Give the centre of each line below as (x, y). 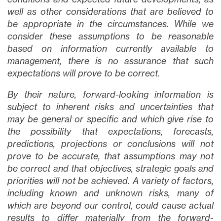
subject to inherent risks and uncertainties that (110, 107)
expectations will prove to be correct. (84, 73)
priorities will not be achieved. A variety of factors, (110, 181)
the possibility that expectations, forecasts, (110, 131)
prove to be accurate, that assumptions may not (110, 156)
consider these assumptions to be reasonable (110, 36)
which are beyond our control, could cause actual (110, 205)
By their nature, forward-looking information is (110, 94)
